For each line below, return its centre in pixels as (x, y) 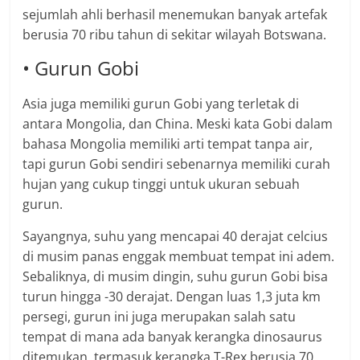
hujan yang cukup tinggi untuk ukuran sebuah (162, 184)
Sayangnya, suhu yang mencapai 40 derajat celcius (176, 237)
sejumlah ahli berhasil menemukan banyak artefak (175, 15)
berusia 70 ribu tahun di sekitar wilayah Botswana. (175, 35)
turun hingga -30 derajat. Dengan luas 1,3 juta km (172, 297)
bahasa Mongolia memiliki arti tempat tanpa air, (168, 144)
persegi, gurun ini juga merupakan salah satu (160, 317)
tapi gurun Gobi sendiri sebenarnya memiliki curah (177, 164)
